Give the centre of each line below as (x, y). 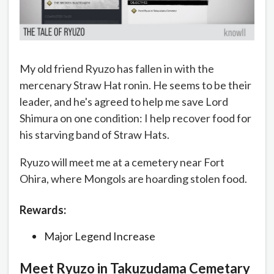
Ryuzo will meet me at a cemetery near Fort (122, 162)
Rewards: (43, 209)
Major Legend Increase (100, 236)
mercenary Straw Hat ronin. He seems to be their (135, 85)
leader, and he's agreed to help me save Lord (124, 102)
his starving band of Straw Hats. (94, 135)
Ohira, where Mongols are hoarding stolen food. (133, 179)
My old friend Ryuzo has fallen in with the (117, 69)
